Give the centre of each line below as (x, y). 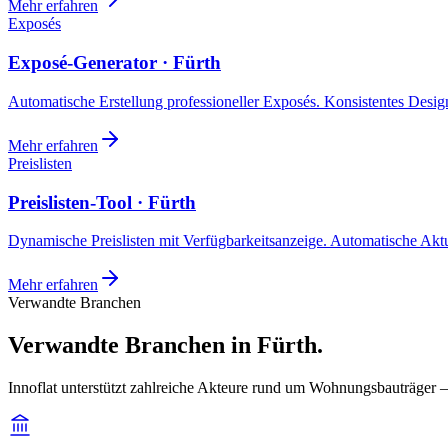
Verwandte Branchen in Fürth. (165, 345)
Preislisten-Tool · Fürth (102, 202)
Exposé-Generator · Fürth (114, 63)
